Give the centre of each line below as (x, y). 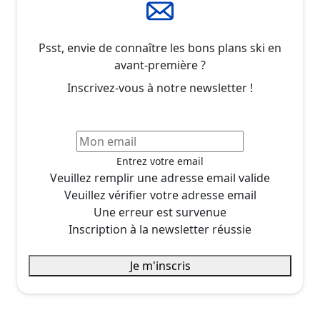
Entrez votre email (160, 161)
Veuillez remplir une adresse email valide (160, 177)
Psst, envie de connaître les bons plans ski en (160, 47)
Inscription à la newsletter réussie (160, 229)
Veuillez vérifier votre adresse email (160, 195)
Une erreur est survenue (160, 212)
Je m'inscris (160, 265)
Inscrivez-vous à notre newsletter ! (160, 87)
